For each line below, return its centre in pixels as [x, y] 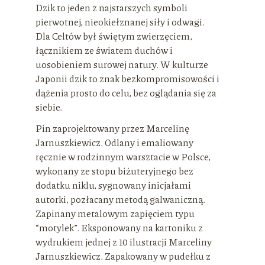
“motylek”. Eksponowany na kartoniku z [119, 227]
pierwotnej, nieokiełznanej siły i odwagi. [120, 22]
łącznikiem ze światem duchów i [104, 50]
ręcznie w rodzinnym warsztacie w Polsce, [123, 156]
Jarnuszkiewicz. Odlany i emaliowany [114, 142]
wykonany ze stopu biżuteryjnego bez [114, 171]
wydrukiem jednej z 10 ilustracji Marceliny [124, 242]
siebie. [50, 107]
